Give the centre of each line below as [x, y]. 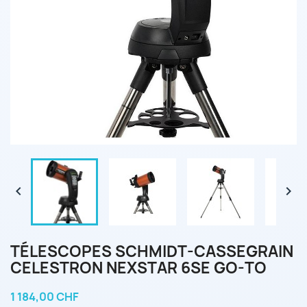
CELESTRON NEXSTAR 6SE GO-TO [138, 268]
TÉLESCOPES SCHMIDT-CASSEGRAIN [152, 251]
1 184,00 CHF [45, 297]
